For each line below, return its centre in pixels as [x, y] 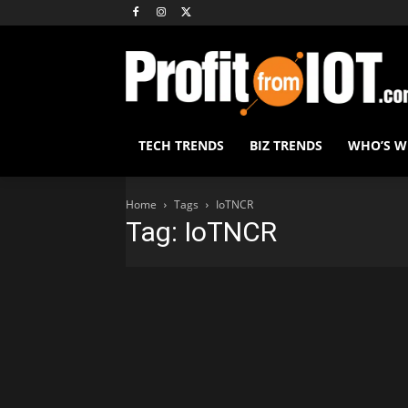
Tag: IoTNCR [201, 232]
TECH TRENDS [181, 146]
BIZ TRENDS [286, 146]
